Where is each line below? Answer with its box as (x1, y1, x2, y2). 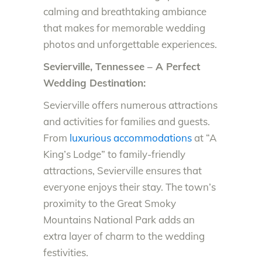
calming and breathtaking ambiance (43, 5, 206, 18)
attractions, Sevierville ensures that (43, 164, 202, 177)
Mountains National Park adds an (43, 213, 195, 226)
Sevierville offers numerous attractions (43, 98, 218, 111)
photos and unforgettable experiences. (43, 37, 217, 50)
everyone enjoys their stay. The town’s (43, 180, 216, 193)
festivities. (43, 246, 88, 258)
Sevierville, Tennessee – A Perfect (43, 60, 200, 73)
